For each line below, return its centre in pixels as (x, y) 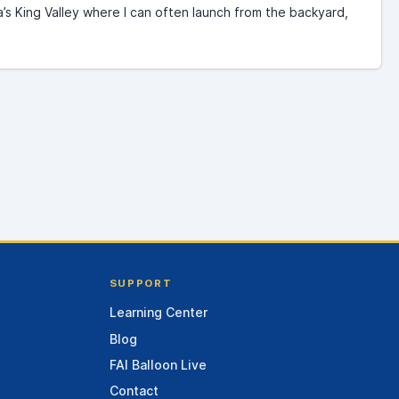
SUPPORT (141, 283)
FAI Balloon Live (158, 364)
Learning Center (158, 313)
